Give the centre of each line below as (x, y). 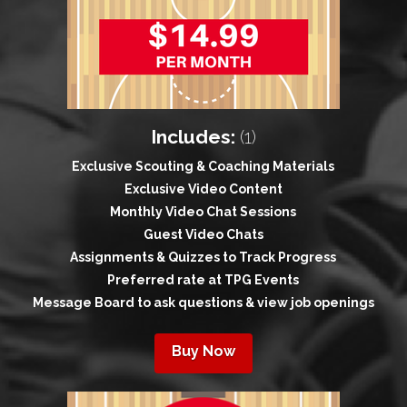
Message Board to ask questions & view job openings (203, 303)
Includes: (193, 137)
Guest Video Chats (203, 235)
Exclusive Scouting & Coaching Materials (203, 167)
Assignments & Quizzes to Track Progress (203, 258)
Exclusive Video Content (203, 189)
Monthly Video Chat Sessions (203, 212)
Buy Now (203, 352)
